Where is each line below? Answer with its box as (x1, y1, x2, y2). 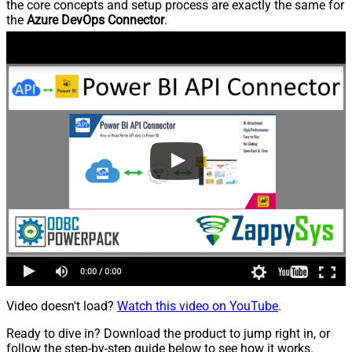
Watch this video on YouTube (117, 298, 278, 313)
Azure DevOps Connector (27, 12, 164, 27)
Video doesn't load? (6, 298, 117, 313)
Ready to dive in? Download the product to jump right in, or (6, 325, 330, 341)
